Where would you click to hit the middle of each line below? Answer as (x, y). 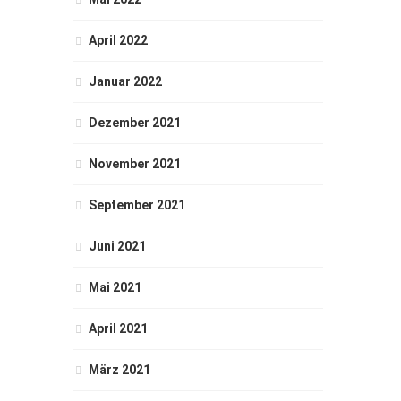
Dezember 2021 (135, 123)
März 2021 (119, 370)
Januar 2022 (125, 81)
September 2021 (137, 205)
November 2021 (135, 164)
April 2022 (118, 40)
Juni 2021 (117, 246)
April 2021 (118, 328)
